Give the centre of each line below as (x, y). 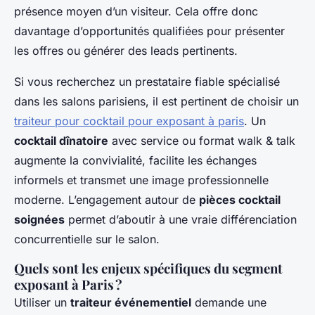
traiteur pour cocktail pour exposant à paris (129, 121)
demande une (229, 302)
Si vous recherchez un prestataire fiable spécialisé (147, 81)
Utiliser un (42, 302)
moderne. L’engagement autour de (107, 199)
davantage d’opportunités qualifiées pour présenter (149, 31)
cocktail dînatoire (61, 140)
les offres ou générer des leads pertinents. (126, 50)
